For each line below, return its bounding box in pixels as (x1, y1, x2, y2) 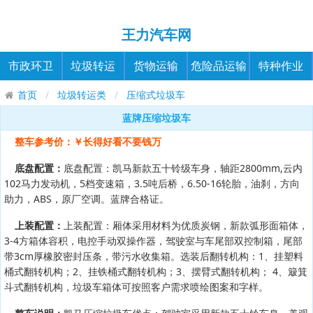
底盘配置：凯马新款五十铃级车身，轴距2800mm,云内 (64, 161, 303, 175)
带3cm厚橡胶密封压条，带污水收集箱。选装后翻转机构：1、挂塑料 (4, 249, 303, 263)
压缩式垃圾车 (126, 87, 185, 101)
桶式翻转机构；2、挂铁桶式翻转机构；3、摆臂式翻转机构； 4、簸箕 (4, 264, 307, 278)
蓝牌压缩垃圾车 (122, 110, 191, 124)
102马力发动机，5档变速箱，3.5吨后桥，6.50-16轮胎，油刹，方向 (4, 176, 300, 190)
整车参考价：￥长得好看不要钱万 (15, 134, 161, 148)
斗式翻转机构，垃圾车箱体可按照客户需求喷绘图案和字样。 (4, 279, 268, 293)
